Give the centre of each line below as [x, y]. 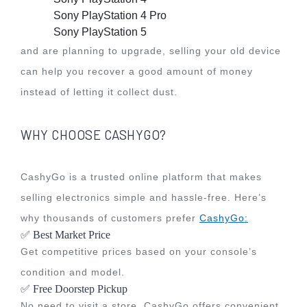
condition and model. [73, 272]
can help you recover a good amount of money [137, 71]
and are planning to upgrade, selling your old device [151, 51]
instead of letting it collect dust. [99, 92]
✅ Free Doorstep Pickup [74, 289]
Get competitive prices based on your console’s [139, 251]
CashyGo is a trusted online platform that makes [141, 177]
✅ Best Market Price [65, 235]
